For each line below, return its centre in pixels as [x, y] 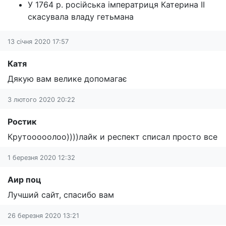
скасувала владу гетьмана [81, 17]
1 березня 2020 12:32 [41, 158]
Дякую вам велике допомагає [67, 79]
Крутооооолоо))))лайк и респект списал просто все [112, 137]
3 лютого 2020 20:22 [41, 100]
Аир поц [24, 180]
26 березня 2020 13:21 [43, 216]
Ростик [22, 122]
